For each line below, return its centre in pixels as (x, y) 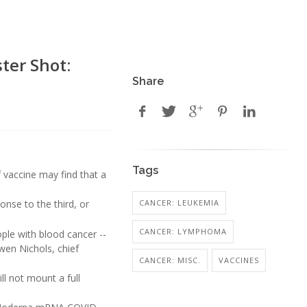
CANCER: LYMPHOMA (183, 231)
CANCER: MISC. (170, 260)
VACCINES (238, 260)
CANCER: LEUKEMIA (179, 202)
